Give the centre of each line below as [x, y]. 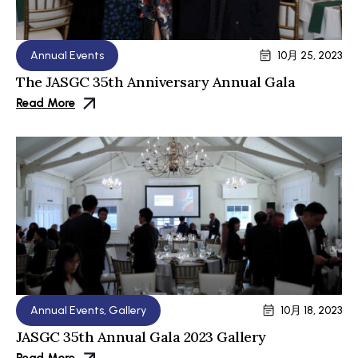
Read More [46, 103]
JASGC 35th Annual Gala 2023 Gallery [141, 336]
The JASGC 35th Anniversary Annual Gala [155, 82]
